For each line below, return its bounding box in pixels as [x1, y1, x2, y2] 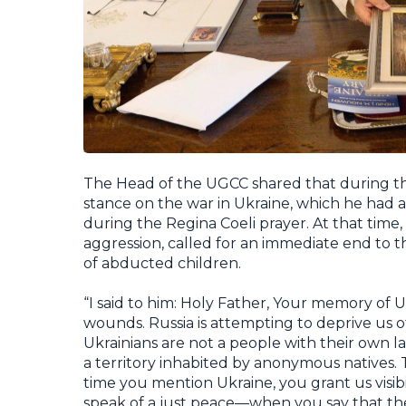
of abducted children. [83, 254, 241, 272]
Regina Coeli [166, 214, 256, 232]
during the [83, 214, 166, 232]
